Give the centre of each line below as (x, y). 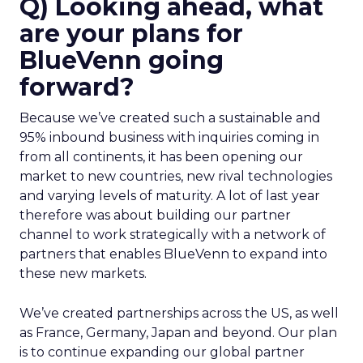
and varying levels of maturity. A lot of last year (170, 196)
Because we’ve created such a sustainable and (170, 118)
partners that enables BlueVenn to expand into (173, 254)
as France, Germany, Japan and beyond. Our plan (178, 333)
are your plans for (131, 34)
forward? (77, 87)
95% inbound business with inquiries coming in (169, 137)
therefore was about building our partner (155, 215)
